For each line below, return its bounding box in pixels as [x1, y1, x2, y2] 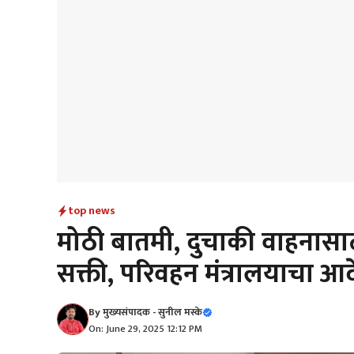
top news [68, 201, 115, 220]
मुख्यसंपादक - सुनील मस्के [103, 303, 202, 321]
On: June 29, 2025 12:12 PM [88, 320, 202, 337]
